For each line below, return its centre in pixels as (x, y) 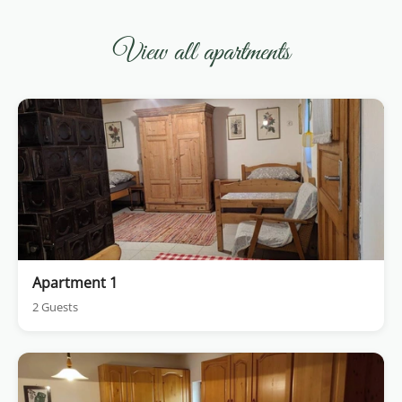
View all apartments (201, 53)
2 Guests (55, 307)
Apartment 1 (75, 283)
